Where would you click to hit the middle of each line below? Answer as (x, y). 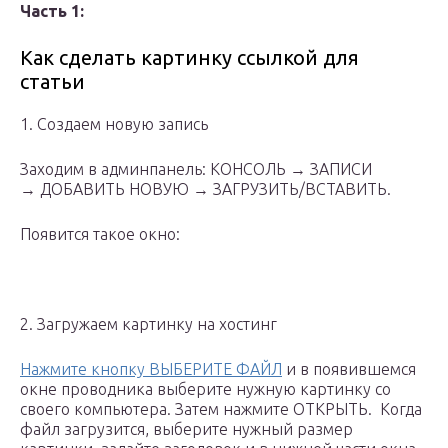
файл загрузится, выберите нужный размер (186, 429)
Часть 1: (52, 11)
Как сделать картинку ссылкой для (189, 58)
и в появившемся (349, 369)
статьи (52, 82)
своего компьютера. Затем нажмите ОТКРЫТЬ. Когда (221, 409)
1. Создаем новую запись (114, 124)
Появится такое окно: (100, 234)
